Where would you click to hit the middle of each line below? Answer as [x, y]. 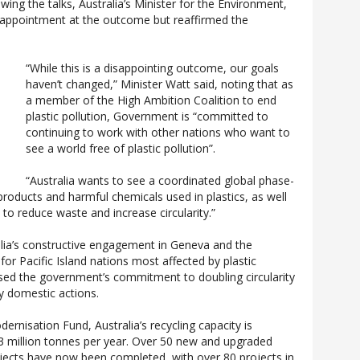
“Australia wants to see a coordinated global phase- [160, 180]
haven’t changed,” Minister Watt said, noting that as [160, 84]
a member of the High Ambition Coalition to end [151, 100]
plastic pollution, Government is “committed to [147, 116]
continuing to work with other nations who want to [158, 132]
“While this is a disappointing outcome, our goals [152, 68]
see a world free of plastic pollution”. [121, 148]
